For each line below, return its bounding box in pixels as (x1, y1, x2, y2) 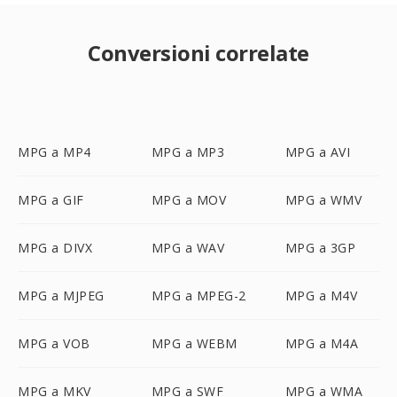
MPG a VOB (18, 335, 90, 352)
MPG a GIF (18, 191, 84, 208)
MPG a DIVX (18, 239, 92, 256)
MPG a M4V (284, 287, 358, 304)
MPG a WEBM (151, 335, 237, 352)
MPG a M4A (284, 335, 359, 352)
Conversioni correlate (88, 38, 309, 67)
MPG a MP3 (151, 144, 225, 160)
